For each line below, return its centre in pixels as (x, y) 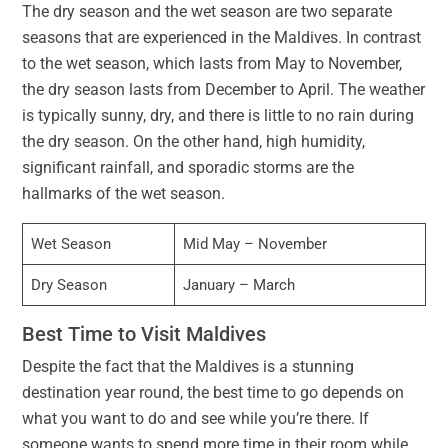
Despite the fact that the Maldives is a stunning (188, 367)
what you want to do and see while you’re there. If (195, 419)
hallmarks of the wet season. (123, 194)
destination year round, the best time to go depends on (213, 393)
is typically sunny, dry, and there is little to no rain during (218, 116)
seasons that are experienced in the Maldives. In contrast (221, 38)
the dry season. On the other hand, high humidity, (193, 142)
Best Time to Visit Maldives (144, 334)
